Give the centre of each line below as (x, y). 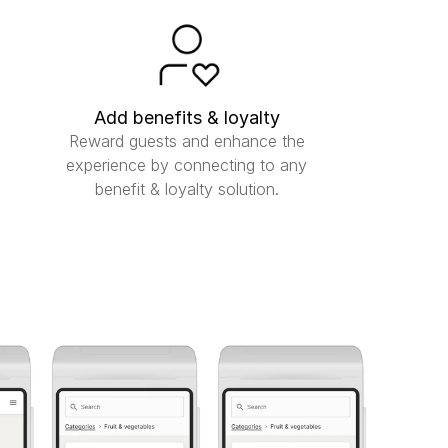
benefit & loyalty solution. (186, 189)
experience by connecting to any (187, 165)
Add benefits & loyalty (186, 117)
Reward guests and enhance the (186, 141)
